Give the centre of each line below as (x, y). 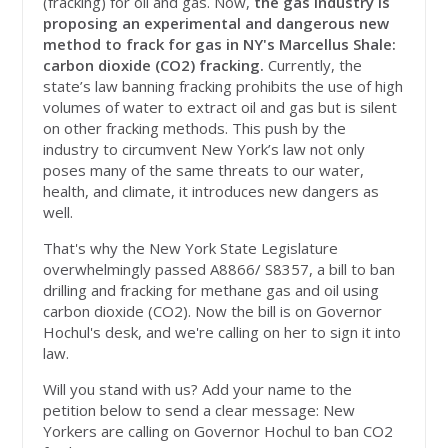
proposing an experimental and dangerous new (216, 23)
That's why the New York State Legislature (191, 248)
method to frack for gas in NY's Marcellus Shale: (220, 44)
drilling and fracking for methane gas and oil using (211, 290)
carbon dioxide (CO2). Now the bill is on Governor (213, 311)
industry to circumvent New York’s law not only (204, 149)
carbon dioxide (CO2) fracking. (154, 65)
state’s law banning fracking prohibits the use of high (223, 86)
